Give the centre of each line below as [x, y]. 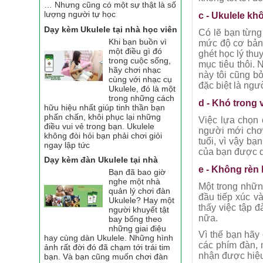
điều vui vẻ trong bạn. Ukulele [100, 126]
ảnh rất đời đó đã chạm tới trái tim [107, 247]
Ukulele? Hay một [142, 200]
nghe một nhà [135, 182]
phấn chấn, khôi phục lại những [103, 117]
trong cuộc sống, [140, 60]
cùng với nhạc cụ [141, 79]
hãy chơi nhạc [135, 70]
